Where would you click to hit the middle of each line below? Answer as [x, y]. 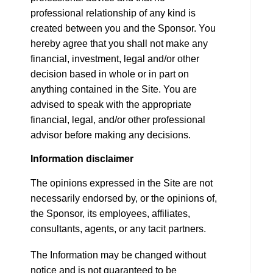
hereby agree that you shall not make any [119, 44]
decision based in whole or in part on [110, 74]
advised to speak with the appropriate [111, 105]
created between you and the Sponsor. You [123, 28]
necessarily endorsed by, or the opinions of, [124, 198]
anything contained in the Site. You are [114, 89]
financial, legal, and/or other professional [118, 120]
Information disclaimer [82, 159]
